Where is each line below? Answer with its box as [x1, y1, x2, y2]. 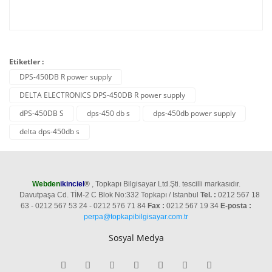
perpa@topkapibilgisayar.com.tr [84, 212, 188, 221]
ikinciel [59, 180, 84, 188]
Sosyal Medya [108, 232, 164, 243]
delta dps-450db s [19, 126, 80, 137]
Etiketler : [9, 56, 44, 67]
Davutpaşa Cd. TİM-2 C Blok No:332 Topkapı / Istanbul [12, 191, 200, 199]
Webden [32, 180, 60, 188]
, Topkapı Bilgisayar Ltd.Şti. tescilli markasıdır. [89, 180, 240, 188]
